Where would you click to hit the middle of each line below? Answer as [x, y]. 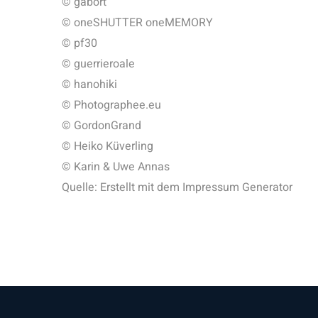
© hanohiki [89, 84]
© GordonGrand [102, 126]
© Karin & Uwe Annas [116, 167]
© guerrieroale [98, 64]
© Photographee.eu [111, 105]
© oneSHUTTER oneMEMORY [137, 23]
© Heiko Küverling [108, 146]
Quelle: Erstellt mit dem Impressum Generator [177, 187]
